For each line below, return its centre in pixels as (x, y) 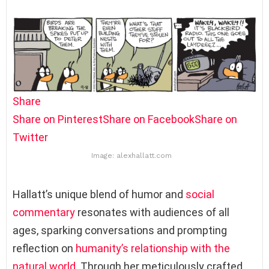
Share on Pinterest (58, 119)
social (200, 194)
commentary (44, 212)
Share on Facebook (149, 119)
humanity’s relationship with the (153, 248)
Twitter (30, 138)
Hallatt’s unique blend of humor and (99, 194)
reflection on (44, 248)
